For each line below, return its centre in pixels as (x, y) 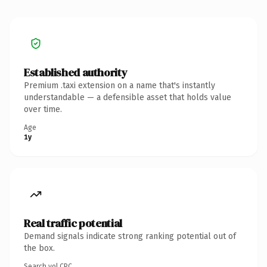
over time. (43, 109)
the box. (39, 248)
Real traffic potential (73, 223)
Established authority (76, 72)
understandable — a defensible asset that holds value (128, 97)
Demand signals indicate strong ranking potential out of (130, 236)
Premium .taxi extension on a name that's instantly (119, 85)
